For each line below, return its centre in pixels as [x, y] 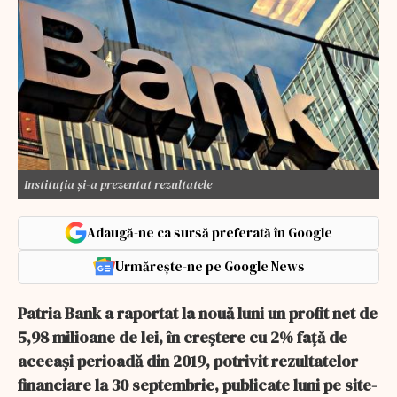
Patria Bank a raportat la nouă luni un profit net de [198, 313]
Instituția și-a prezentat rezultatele [118, 184]
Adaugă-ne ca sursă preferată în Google [210, 232]
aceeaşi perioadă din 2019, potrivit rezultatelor [188, 361]
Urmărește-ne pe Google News [210, 266]
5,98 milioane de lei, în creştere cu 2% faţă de [183, 337]
